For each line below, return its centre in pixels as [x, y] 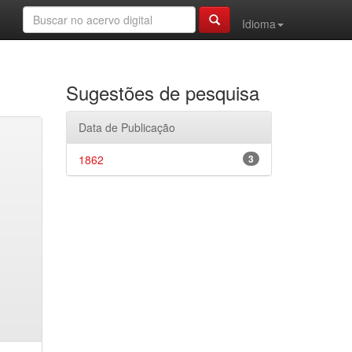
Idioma [259, 24]
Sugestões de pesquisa [162, 92]
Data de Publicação [126, 127]
